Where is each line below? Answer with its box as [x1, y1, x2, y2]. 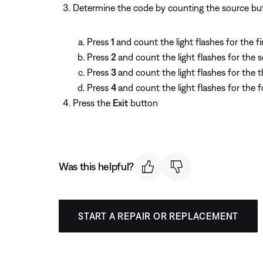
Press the [73, 97, 113, 108]
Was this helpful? [59, 160, 134, 173]
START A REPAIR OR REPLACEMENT [78, 211, 239, 222]
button [128, 97, 158, 108]
